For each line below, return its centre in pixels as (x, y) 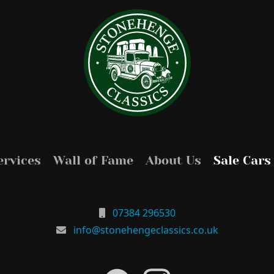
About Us (173, 160)
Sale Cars (242, 160)
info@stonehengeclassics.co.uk (146, 230)
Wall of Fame (93, 160)
